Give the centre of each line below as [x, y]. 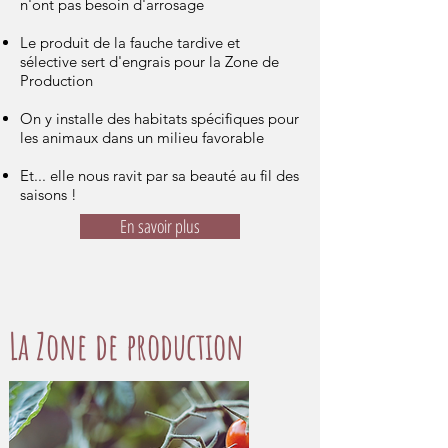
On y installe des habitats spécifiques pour [159, 118]
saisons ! [48, 194]
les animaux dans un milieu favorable [142, 137]
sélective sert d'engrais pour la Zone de [149, 61]
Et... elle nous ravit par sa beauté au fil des [159, 175]
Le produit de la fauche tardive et [130, 42]
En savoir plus [160, 226]
